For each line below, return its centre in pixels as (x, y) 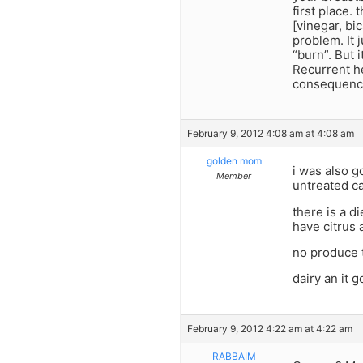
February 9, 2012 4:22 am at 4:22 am (270, 328)
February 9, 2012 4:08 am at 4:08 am (271, 134)
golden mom (234, 161)
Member (234, 176)
